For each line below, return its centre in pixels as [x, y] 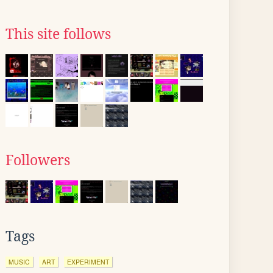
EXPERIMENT [88, 262]
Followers [38, 160]
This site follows [58, 34]
